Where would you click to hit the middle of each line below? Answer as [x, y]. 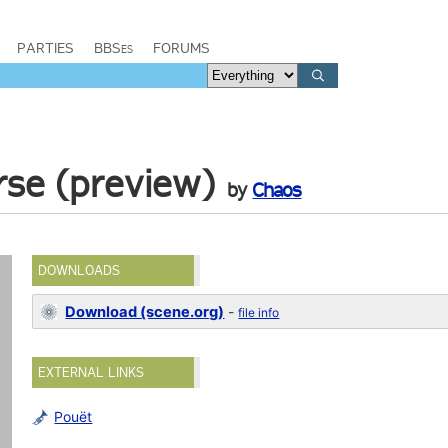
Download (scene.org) [145, 312]
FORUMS [181, 48]
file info [259, 312]
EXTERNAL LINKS [91, 372]
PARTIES [45, 48]
